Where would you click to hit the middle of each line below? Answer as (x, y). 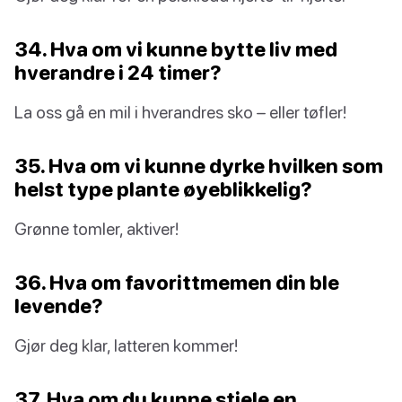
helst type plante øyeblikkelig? (163, 188)
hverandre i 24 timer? (118, 72)
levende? (59, 305)
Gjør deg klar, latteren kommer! (126, 345)
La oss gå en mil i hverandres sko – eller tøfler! (180, 111)
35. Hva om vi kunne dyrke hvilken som (199, 165)
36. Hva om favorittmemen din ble (177, 282)
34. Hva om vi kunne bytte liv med (176, 48)
